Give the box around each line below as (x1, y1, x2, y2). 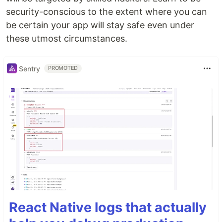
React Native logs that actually (9, 199, 207, 216)
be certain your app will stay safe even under (6, 20, 194, 31)
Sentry (19, 64, 40, 73)
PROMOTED (48, 65, 78, 72)
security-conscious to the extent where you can (6, 6, 207, 17)
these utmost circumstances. (6, 33, 127, 44)
